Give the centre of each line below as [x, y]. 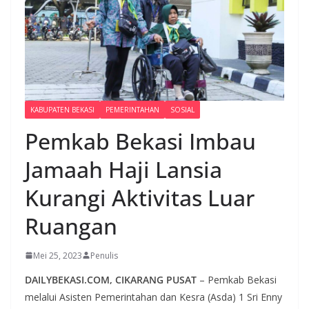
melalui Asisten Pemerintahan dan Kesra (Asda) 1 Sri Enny [153, 297]
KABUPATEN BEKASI [62, 109]
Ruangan [71, 226]
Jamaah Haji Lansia [123, 169]
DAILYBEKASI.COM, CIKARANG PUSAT [111, 279]
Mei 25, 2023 [58, 255]
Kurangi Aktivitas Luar [140, 197]
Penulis [104, 255]
